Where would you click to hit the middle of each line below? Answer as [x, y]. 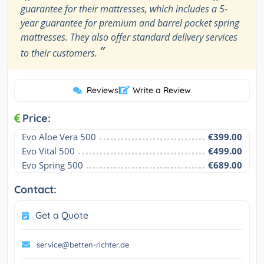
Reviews [103, 90]
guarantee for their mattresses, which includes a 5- [124, 9]
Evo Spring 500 [52, 165]
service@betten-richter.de [83, 245]
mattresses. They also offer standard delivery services [129, 37]
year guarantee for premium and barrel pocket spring [130, 23]
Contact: [35, 190]
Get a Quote [62, 215]
